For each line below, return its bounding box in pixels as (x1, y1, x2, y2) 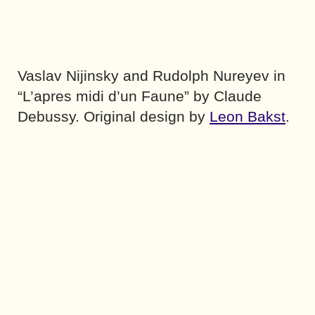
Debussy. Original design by (18, 108, 210, 124)
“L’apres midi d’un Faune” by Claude (18, 87, 262, 104)
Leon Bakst (210, 108, 285, 124)
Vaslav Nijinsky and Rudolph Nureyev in (18, 67, 285, 84)
